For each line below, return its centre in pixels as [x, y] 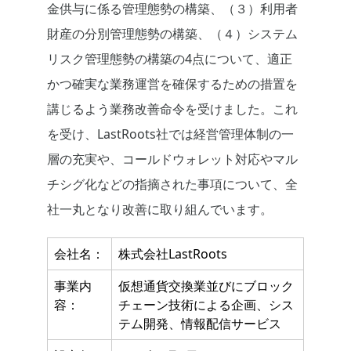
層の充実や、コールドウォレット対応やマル [172, 159]
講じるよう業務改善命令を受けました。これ [172, 109]
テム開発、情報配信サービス [200, 324]
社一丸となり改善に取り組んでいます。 [160, 210]
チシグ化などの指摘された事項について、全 [172, 185]
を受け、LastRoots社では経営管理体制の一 [170, 134]
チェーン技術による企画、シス [206, 305]
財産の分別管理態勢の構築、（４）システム [172, 34]
